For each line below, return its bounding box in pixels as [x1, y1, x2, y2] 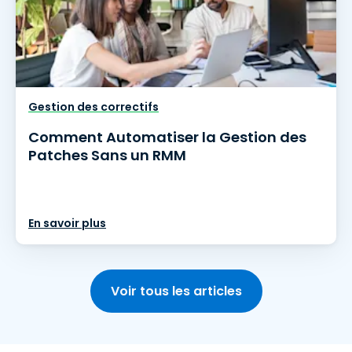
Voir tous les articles [110, 282, 242, 300]
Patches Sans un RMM [28, 145, 186, 165]
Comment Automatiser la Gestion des [28, 127, 306, 147]
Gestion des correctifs [28, 99, 159, 115]
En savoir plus [28, 215, 106, 231]
